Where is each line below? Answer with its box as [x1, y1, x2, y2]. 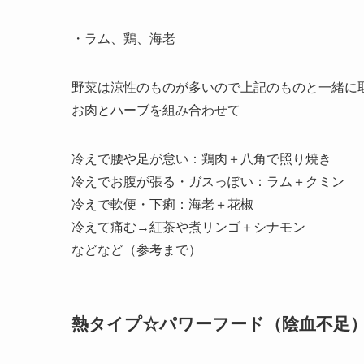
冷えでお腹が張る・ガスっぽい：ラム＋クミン [71, 174, 344, 188]
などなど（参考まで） [71, 242, 201, 257]
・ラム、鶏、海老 [71, 31, 175, 45]
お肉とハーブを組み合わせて [71, 102, 240, 117]
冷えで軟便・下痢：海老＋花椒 [71, 197, 253, 211]
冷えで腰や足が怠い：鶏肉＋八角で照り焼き [71, 151, 331, 166]
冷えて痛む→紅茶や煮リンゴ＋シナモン [71, 219, 305, 234]
